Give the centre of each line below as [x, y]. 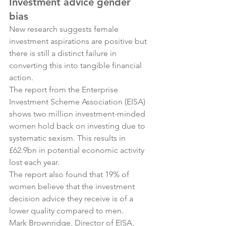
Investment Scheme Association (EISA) [78, 102]
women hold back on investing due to [78, 126]
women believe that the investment [73, 186]
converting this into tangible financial [76, 65]
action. [21, 77]
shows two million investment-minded [78, 114]
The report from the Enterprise [65, 90]
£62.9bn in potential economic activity [78, 150]
